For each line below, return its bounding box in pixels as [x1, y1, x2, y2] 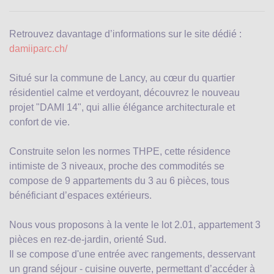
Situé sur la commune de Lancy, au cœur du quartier [9, 73, 235, 83]
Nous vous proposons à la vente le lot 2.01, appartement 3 [9, 220, 261, 230]
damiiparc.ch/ [9, 43, 67, 54]
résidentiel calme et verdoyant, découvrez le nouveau [9, 87, 240, 98]
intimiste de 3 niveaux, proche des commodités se [9, 161, 224, 171]
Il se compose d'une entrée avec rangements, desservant [9, 249, 255, 259]
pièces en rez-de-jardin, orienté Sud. [9, 234, 166, 245]
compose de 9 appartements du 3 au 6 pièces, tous [9, 176, 229, 186]
